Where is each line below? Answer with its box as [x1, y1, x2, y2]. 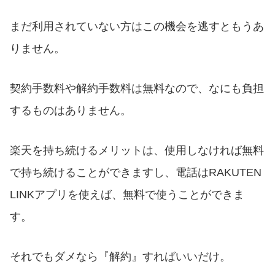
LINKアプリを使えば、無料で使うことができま [10, 188, 244, 201]
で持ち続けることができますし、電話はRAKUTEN [10, 166, 261, 179]
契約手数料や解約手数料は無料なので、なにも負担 [10, 82, 264, 95]
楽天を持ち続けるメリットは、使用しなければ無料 [10, 144, 264, 157]
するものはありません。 [10, 104, 131, 117]
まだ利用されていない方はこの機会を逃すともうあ [10, 20, 264, 33]
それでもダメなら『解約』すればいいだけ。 [10, 250, 231, 263]
